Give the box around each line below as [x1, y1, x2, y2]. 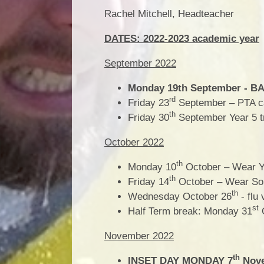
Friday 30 [128, 111, 169, 123]
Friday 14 [128, 176, 169, 187]
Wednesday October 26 [128, 190, 232, 202]
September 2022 [104, 57, 176, 69]
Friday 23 [128, 97, 169, 108]
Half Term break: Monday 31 [128, 205, 252, 217]
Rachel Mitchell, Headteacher [104, 8, 234, 19]
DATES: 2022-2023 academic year [104, 32, 259, 44]
